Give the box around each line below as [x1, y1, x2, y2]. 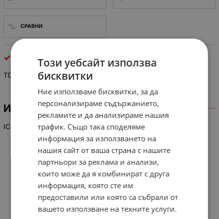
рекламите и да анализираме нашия [38, 110, 169, 120]
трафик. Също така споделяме [38, 122, 145, 131]
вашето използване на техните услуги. [38, 204, 177, 214]
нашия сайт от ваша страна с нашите [38, 145, 171, 155]
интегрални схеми [13, 53, 74, 62]
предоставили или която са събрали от [38, 192, 178, 202]
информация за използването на [38, 133, 156, 143]
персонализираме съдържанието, [38, 98, 159, 108]
